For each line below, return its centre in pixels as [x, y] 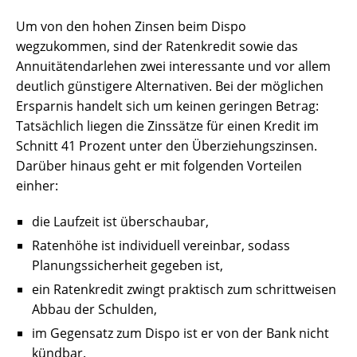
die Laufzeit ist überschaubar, [120, 222]
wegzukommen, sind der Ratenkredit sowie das [157, 47]
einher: [37, 186]
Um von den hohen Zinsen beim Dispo [131, 27]
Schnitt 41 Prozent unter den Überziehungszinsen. [167, 146]
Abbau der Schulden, [94, 310]
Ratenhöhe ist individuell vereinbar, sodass [161, 246]
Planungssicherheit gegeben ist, [127, 266]
